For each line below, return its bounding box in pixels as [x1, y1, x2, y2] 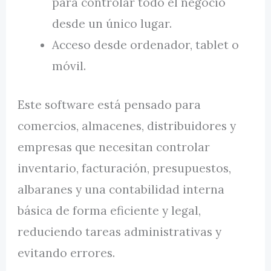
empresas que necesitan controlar [18, 139, 211, 154]
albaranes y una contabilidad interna [18, 181, 225, 197]
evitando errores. [18, 245, 116, 260]
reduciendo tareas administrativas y [18, 224, 222, 239]
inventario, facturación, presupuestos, [18, 160, 232, 175]
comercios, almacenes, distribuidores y [18, 118, 237, 133]
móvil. [52, 59, 87, 74]
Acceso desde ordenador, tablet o [52, 38, 240, 53]
